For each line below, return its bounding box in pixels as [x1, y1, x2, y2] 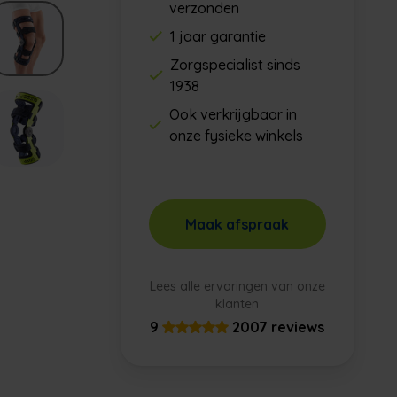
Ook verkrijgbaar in [168, 105, 297, 123]
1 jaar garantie [170, 27, 267, 45]
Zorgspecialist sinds [169, 56, 300, 74]
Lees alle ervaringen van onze [149, 278, 325, 294]
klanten [215, 296, 260, 312]
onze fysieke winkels [168, 127, 303, 144]
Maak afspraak [185, 215, 290, 233]
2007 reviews [232, 318, 325, 336]
